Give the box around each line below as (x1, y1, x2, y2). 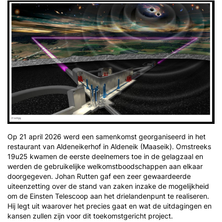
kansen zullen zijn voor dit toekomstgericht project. (7, 212, 175, 221)
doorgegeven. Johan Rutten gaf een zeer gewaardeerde (7, 172, 191, 181)
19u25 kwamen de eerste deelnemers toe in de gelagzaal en (7, 152, 203, 161)
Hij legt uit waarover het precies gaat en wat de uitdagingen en (7, 202, 212, 211)
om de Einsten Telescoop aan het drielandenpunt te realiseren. (7, 192, 209, 201)
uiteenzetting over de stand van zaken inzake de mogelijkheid (7, 182, 209, 191)
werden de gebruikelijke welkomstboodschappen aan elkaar (7, 162, 203, 171)
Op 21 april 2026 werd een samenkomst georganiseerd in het (7, 132, 206, 141)
